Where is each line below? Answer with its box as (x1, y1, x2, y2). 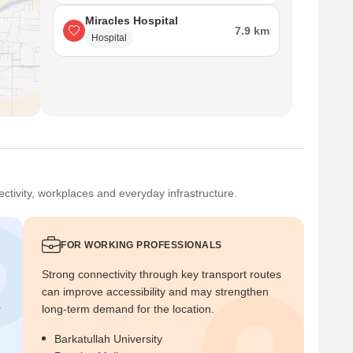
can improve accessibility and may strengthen (42, 284, 269, 298)
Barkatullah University (54, 332, 162, 345)
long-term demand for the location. (42, 302, 214, 315)
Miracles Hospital (85, 14, 178, 27)
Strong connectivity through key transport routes (42, 267, 281, 281)
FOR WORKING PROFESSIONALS (61, 239, 222, 251)
